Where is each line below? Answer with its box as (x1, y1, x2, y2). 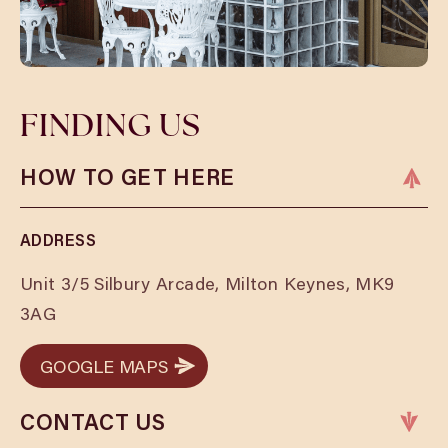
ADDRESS (20, 229, 97, 251)
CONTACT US (20, 407, 166, 437)
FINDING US (20, 103, 201, 147)
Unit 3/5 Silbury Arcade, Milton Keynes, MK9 (20, 271, 395, 296)
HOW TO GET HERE (20, 162, 235, 192)
